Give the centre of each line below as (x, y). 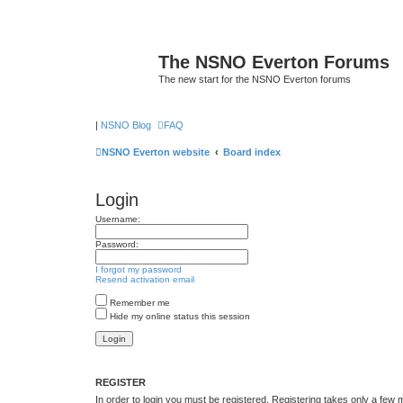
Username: (118, 219)
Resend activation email (145, 279)
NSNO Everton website (156, 152)
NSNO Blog (126, 125)
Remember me (139, 302)
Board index (252, 152)
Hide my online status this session (179, 316)
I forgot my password (139, 269)
